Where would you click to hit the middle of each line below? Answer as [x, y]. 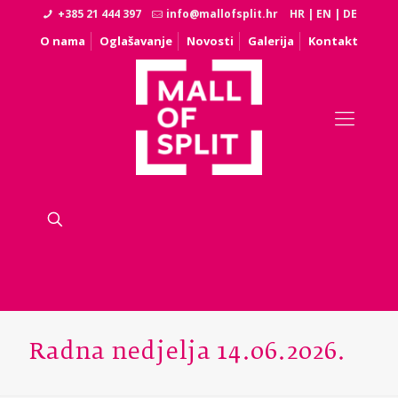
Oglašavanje [136, 41]
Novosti [210, 41]
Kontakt [333, 41]
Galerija [271, 41]
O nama [63, 41]
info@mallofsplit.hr [223, 14]
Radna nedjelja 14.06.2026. [188, 353]
